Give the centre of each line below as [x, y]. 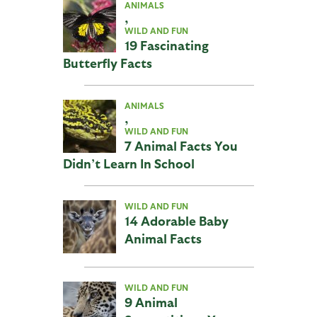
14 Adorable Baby [176, 221]
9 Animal [151, 302]
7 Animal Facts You [181, 146]
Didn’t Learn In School [128, 163]
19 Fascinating [166, 45]
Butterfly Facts [107, 63]
